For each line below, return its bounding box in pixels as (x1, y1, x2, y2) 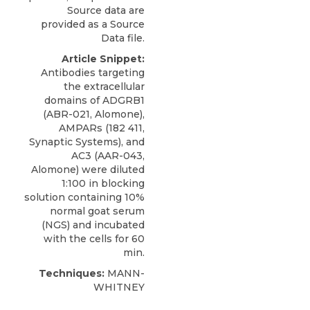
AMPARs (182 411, (59, 121, 145, 134)
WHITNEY (93, 280, 145, 293)
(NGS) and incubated (42, 218, 145, 231)
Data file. (101, 31, 145, 44)
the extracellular (64, 80, 145, 93)
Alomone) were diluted (31, 163, 145, 176)
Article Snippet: (62, 52, 145, 65)
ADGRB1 (102, 93, 145, 107)
